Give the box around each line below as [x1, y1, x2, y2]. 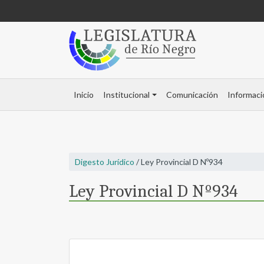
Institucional [103, 90, 150, 100]
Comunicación [166, 90, 218, 100]
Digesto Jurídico [75, 157, 134, 167]
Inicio [74, 90, 94, 100]
